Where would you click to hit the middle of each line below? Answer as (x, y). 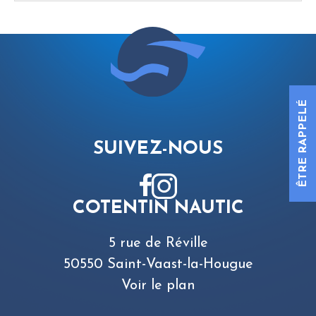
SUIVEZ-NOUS (158, 149)
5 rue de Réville (158, 243)
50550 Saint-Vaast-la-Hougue (158, 264)
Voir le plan (158, 285)
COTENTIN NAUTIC (158, 208)
